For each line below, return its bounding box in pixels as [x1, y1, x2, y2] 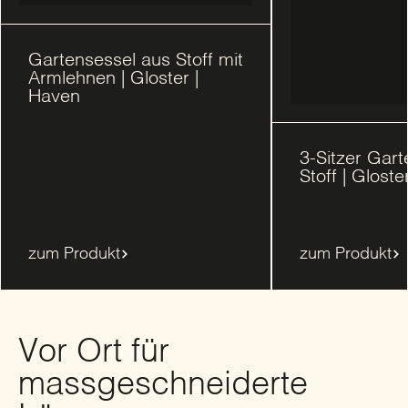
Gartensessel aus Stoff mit [28, 52, 243, 71]
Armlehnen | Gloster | [28, 70, 199, 89]
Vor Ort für [18, 336, 169, 370]
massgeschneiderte [18, 369, 308, 403]
